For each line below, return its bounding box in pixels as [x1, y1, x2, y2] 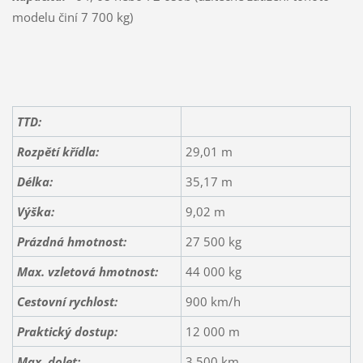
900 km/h [185, 293, 241, 310]
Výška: [16, 203, 54, 220]
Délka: [16, 173, 53, 190]
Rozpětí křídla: [16, 143, 99, 160]
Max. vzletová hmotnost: [16, 263, 158, 280]
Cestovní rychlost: [16, 293, 117, 310]
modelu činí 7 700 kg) [11, 8, 133, 25]
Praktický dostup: [16, 322, 117, 340]
